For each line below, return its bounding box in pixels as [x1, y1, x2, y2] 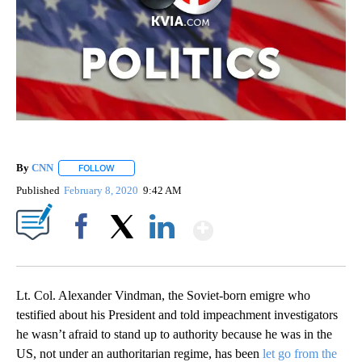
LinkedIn [143, 248, 181, 261]
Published [16, 184, 60, 197]
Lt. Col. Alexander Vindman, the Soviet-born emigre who [16, 288, 310, 303]
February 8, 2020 [64, 184, 141, 197]
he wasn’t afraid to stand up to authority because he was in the [16, 327, 332, 342]
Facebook [62, 248, 107, 261]
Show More [212, 208, 340, 238]
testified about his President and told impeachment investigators [16, 308, 338, 322]
